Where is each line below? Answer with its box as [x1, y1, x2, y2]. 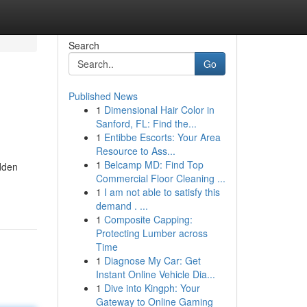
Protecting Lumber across [95, 226, 208, 240]
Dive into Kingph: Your [103, 281, 200, 295]
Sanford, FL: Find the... [95, 116, 197, 130]
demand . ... [95, 199, 148, 212]
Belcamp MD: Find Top [103, 158, 204, 171]
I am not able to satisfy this [103, 185, 220, 199]
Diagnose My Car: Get [103, 254, 201, 267]
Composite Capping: [103, 212, 193, 226]
